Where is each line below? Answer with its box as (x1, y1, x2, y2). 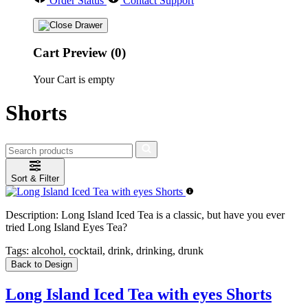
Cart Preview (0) (33, 45, 126, 60)
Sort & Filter (11, 173, 59, 184)
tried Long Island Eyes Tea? (5, 221, 127, 233)
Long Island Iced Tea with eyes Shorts (5, 285, 272, 303)
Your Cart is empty (33, 74, 115, 86)
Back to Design (11, 258, 72, 269)
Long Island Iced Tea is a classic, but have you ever (58, 208, 285, 221)
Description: (5, 208, 58, 221)
